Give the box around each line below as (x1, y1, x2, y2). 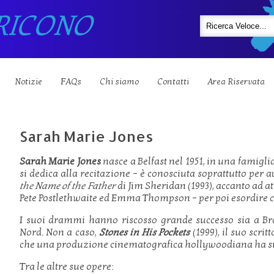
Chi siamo (100, 76, 139, 87)
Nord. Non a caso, (20, 226, 99, 239)
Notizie (15, 76, 42, 87)
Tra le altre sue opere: (20, 261, 114, 273)
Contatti (157, 76, 189, 87)
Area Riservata (207, 76, 265, 87)
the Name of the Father (20, 180, 117, 192)
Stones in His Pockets (98, 226, 190, 239)
